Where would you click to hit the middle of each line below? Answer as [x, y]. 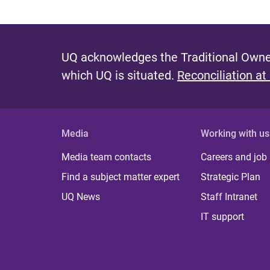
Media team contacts [106, 157]
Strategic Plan [231, 177]
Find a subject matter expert [121, 177]
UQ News [81, 196]
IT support [223, 216]
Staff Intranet [229, 196]
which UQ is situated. [119, 75]
